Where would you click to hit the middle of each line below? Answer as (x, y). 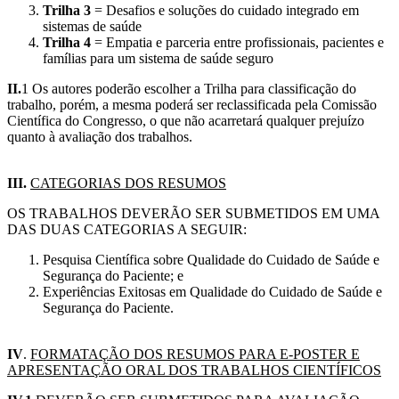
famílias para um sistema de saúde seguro (158, 59)
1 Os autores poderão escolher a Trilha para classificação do (189, 89)
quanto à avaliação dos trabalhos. (100, 137)
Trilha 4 (67, 43)
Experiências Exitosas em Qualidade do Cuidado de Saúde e (212, 292)
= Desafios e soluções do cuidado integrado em (227, 11)
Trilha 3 (69, 11)
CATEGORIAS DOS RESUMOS (128, 183)
